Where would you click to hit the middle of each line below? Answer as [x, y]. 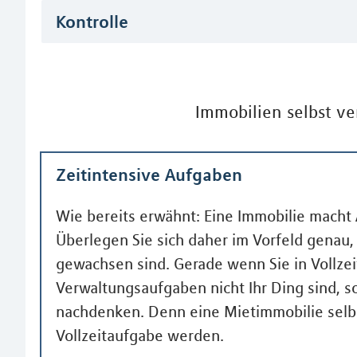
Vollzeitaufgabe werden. [140, 335]
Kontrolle [92, 21]
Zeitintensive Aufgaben [149, 175]
